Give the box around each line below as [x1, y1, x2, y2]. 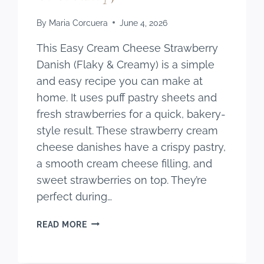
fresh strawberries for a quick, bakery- [37, 107, 226, 120]
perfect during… [37, 190, 113, 203]
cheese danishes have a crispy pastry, [37, 140, 226, 153]
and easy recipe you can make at [37, 74, 203, 87]
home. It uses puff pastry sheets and [37, 91, 217, 104]
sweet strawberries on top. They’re [37, 173, 207, 186]
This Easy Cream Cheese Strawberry [37, 41, 219, 54]
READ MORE [37, 219, 87, 229]
